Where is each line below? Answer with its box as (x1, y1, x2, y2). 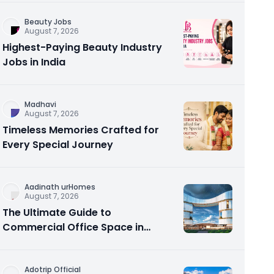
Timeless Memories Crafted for (2, 123, 159, 137)
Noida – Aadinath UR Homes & (2, 235, 152, 249)
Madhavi (24, 99, 56, 109)
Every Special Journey (2, 138, 113, 152)
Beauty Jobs (24, 17, 72, 27)
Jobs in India (2, 55, 65, 69)
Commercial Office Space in (2, 220, 144, 234)
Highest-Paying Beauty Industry (2, 40, 162, 54)
